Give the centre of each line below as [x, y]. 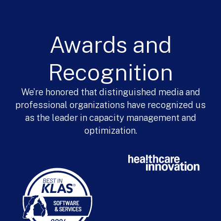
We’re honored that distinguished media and [110, 92]
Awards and [110, 45]
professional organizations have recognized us [110, 105]
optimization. [110, 131]
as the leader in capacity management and [110, 118]
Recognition [110, 72]
